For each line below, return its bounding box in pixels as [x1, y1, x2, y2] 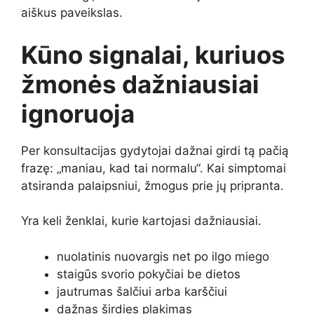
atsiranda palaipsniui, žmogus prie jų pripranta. [21, 178, 284, 193]
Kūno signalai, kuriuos [21, 39, 285, 69]
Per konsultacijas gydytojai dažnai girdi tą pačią [21, 143, 289, 158]
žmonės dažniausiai [21, 69, 259, 99]
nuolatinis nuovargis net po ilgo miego [57, 249, 269, 264]
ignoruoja [21, 98, 135, 128]
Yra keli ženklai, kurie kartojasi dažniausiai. [21, 214, 261, 228]
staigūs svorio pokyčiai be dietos [57, 266, 240, 281]
